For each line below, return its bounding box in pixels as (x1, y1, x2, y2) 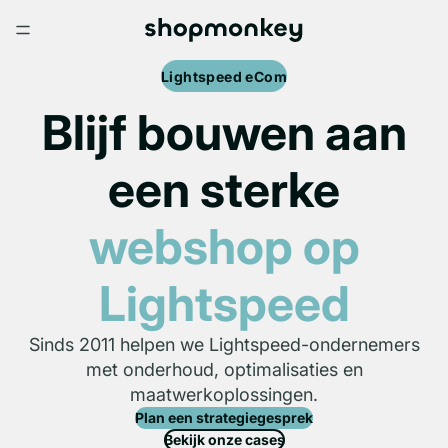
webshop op (88, 217, 360, 276)
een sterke (108, 160, 340, 219)
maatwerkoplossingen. (130, 384, 318, 405)
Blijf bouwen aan (41, 103, 407, 162)
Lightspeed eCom (160, 67, 288, 85)
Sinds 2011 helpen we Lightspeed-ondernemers (28, 334, 420, 355)
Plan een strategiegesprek (135, 409, 313, 426)
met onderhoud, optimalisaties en (85, 359, 363, 380)
